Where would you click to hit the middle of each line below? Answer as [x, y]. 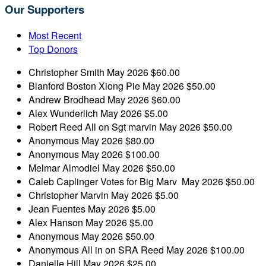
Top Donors [53, 49]
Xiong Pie [121, 85]
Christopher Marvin [70, 195]
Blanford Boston [64, 85]
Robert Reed [57, 126]
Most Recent [55, 35]
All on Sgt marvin [122, 126]
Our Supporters [45, 9]
